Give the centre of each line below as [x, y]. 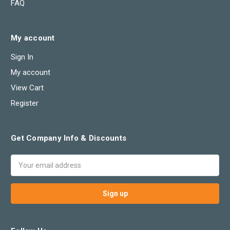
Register [25, 103]
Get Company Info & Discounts [69, 138]
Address [25, 171]
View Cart [27, 88]
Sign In [22, 57]
